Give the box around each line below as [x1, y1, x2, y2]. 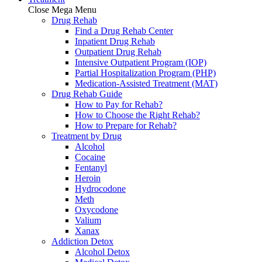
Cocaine [75, 152, 105, 162]
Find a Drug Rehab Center [75, 26, 173, 36]
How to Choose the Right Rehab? [75, 110, 200, 120]
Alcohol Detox [75, 247, 130, 257]
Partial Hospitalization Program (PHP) [75, 68, 216, 78]
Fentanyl [75, 163, 107, 173]
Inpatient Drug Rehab [75, 36, 155, 46]
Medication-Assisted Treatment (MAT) [75, 78, 218, 88]
